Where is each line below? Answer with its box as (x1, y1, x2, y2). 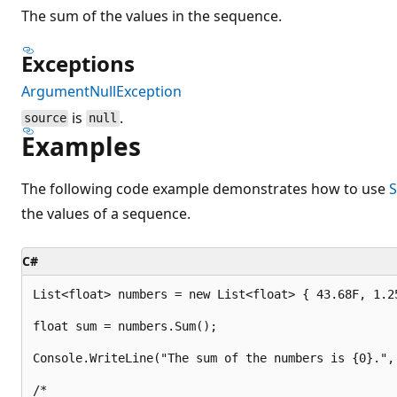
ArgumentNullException (21, 81, 182, 101)
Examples (21, 128, 141, 163)
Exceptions (21, 48, 135, 78)
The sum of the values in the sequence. (21, 5, 282, 26)
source (23, 111, 66, 126)
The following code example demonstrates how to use (21, 178, 389, 198)
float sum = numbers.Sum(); (33, 318, 217, 333)
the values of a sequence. (21, 203, 191, 223)
